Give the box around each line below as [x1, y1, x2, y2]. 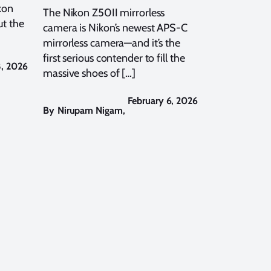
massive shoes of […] [43, 66, 135, 80]
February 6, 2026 [128, 94, 198, 106]
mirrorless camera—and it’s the [43, 36, 180, 50]
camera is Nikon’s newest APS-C [43, 21, 188, 34]
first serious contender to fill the [43, 51, 185, 65]
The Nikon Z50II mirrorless [43, 5, 165, 19]
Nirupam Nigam [57, 104, 123, 116]
